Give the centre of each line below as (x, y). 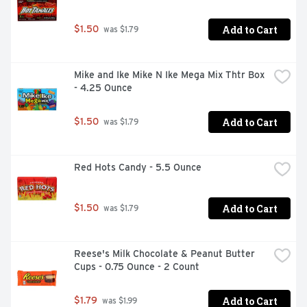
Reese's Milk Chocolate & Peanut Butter (164, 254)
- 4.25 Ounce (103, 88)
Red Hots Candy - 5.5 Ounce (138, 168)
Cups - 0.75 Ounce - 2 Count (137, 267)
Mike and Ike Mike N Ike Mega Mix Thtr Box (169, 75)
